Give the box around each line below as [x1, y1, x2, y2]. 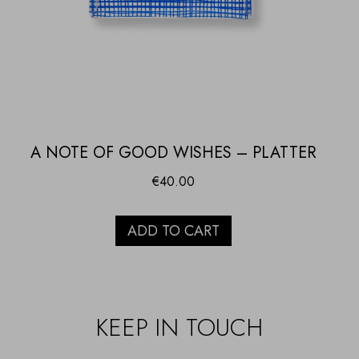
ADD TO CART [127, 220, 220, 242]
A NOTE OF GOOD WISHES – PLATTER [30, 141, 317, 165]
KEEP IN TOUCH [96, 310, 263, 345]
